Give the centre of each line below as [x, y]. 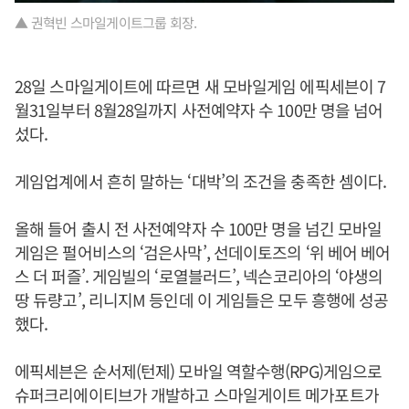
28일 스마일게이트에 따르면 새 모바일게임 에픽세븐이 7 [200, 86]
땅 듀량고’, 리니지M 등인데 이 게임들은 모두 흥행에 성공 [202, 300]
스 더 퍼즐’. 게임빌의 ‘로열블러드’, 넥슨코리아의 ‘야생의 [199, 276]
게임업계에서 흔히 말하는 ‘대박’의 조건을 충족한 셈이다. [201, 181]
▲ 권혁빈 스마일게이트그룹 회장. [106, 23]
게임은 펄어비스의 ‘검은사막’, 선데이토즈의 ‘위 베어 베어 [203, 252]
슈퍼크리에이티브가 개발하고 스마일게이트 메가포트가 [197, 395]
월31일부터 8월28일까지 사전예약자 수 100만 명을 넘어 [199, 110]
